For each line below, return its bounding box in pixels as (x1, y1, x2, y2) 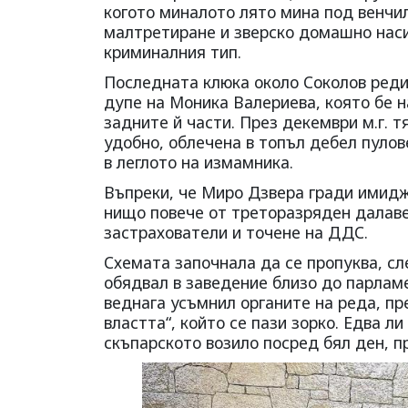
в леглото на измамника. (104, 150, 293, 173)
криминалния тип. (104, 40, 241, 63)
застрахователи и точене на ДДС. (104, 220, 368, 243)
